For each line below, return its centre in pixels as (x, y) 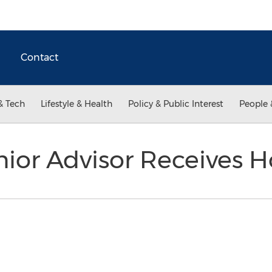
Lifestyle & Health (76, 104)
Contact (39, 57)
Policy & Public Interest (176, 104)
